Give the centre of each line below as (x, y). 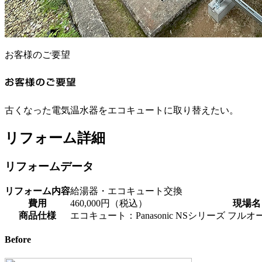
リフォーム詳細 (55, 138)
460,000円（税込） (109, 203)
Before (18, 240)
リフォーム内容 (37, 191)
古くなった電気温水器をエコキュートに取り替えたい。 (122, 111)
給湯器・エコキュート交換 (126, 191)
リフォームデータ (49, 167)
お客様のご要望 (37, 55)
